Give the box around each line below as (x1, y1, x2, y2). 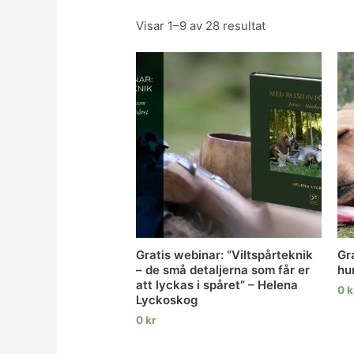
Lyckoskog (136, 292, 198, 308)
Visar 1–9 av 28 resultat (136, 17, 266, 33)
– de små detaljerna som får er (136, 262, 311, 278)
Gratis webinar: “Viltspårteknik (136, 247, 314, 263)
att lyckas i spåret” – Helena (136, 277, 299, 293)
